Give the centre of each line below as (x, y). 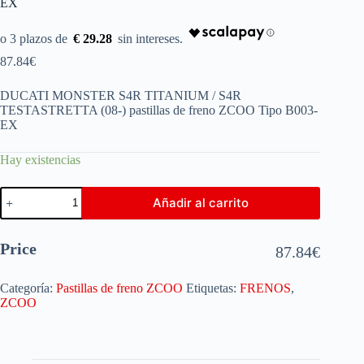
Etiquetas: (213, 288)
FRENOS (265, 288)
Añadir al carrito (201, 203)
